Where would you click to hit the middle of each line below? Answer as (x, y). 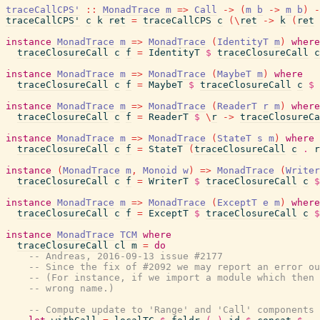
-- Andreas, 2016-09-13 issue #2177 (126, 256)
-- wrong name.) (71, 288)
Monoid (160, 170)
